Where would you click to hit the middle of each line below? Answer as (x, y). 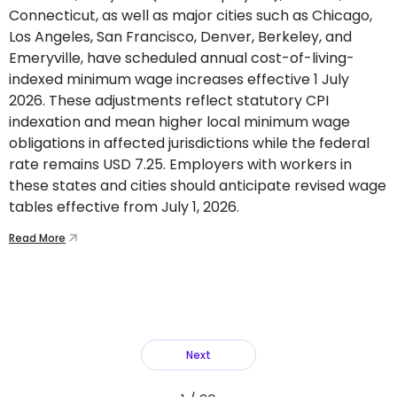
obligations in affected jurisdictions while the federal (189, 143)
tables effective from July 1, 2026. (124, 207)
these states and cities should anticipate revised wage (198, 186)
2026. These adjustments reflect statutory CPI (169, 101)
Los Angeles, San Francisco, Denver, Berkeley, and (180, 37)
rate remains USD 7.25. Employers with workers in (180, 164)
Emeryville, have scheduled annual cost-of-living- (182, 58)
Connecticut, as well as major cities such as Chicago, (191, 16)
